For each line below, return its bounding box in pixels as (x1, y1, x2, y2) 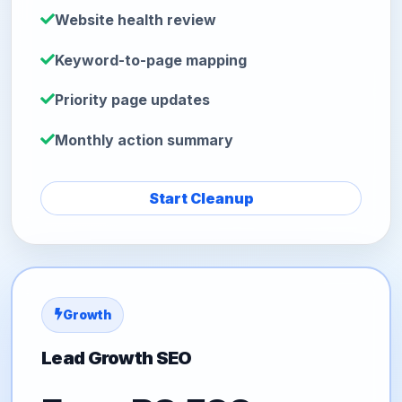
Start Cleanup (148, 188, 254, 207)
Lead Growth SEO (41, 346, 192, 369)
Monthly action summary (55, 130, 233, 149)
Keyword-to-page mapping (55, 50, 247, 69)
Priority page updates (55, 91, 210, 109)
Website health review (55, 10, 216, 29)
